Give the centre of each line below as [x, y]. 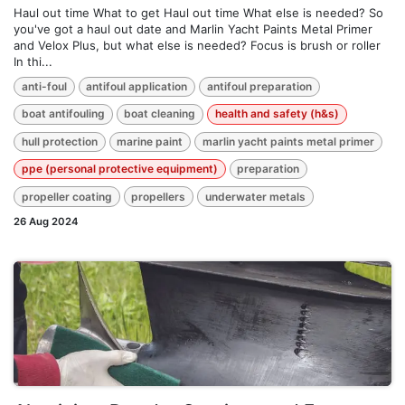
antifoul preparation [259, 87]
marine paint [150, 141]
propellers [159, 196]
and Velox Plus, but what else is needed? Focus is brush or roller [197, 45]
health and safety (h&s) [277, 114]
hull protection [59, 141]
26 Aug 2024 [46, 221]
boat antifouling [63, 114]
